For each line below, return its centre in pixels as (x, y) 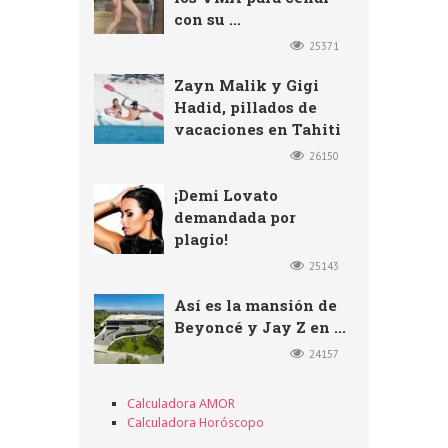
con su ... (207, 18)
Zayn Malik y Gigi (246, 84)
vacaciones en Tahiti (257, 128)
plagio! (201, 238)
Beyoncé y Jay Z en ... (260, 326)
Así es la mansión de (255, 304)
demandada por (235, 216)
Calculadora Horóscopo (195, 422)
